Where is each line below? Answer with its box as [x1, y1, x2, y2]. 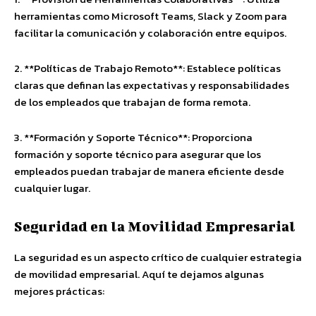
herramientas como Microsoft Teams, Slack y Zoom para [14, 8, 287, 24]
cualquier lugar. [14, 180, 90, 196]
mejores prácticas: [14, 283, 104, 299]
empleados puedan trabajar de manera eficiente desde [14, 163, 284, 179]
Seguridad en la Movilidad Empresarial [14, 218, 296, 234]
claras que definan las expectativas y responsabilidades [14, 77, 289, 93]
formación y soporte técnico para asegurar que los [14, 146, 261, 162]
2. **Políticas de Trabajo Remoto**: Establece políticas [14, 60, 281, 76]
